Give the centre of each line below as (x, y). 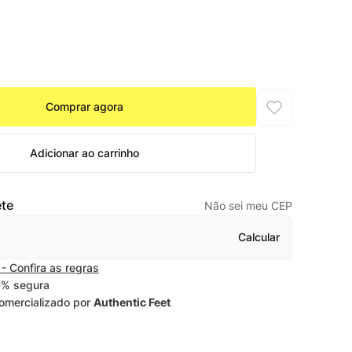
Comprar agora (84, 106)
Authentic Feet (132, 302)
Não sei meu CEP (248, 205)
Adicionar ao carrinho (84, 153)
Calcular (259, 237)
